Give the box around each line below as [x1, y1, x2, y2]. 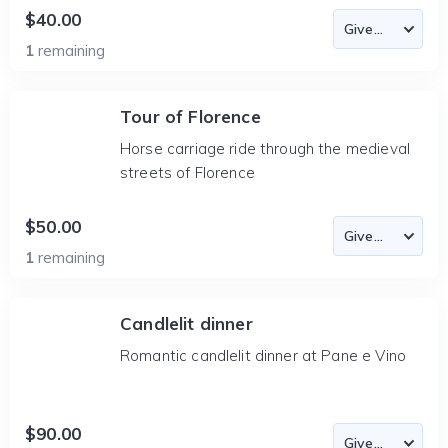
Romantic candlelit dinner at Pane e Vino [120, 346, 406, 365]
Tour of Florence [120, 106, 261, 127]
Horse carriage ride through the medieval [120, 139, 410, 158]
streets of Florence [120, 163, 255, 182]
